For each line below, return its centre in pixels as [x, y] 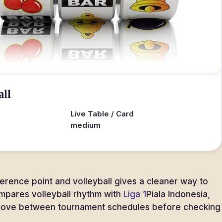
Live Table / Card [102, 114]
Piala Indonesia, [178, 194]
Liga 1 [135, 194]
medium [86, 125]
